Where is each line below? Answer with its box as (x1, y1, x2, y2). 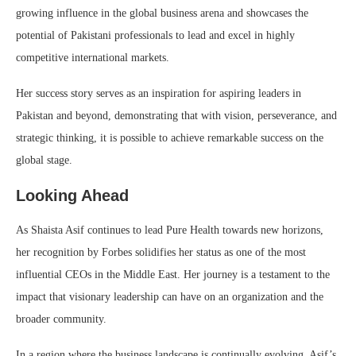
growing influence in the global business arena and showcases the (16, 6, 308, 19)
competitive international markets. (16, 51, 169, 64)
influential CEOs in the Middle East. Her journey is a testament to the (16, 268, 330, 281)
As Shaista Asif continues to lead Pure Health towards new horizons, (16, 223, 323, 236)
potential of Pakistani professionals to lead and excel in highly (16, 29, 295, 41)
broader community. (16, 312, 106, 325)
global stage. (16, 153, 72, 166)
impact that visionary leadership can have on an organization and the (16, 290, 323, 303)
